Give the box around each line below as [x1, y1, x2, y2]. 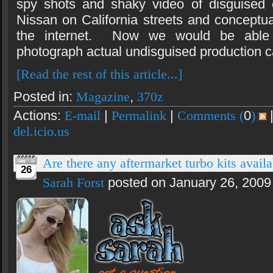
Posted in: [13, 89, 76, 105]
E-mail [65, 108, 101, 124]
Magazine [76, 89, 130, 105]
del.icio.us [13, 124, 69, 140]
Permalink [112, 108, 166, 124]
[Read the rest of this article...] [16, 66, 182, 82]
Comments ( [177, 108, 244, 124]
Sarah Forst [43, 175, 104, 191]
